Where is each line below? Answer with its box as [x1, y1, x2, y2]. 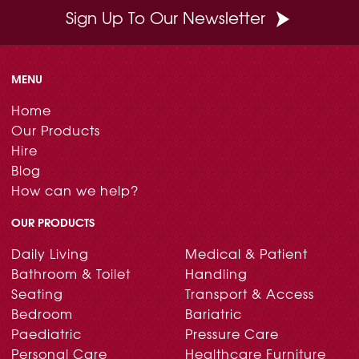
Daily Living [11, 244, 90, 264]
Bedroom [11, 304, 74, 324]
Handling [185, 264, 248, 284]
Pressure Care [185, 324, 280, 344]
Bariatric [185, 304, 243, 324]
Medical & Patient [185, 244, 309, 264]
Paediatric [11, 324, 83, 344]
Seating [11, 284, 64, 304]
